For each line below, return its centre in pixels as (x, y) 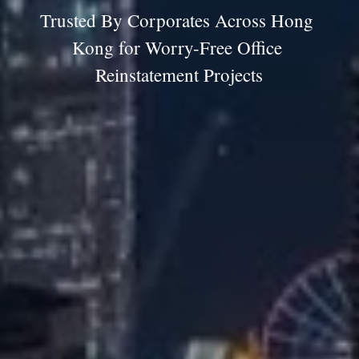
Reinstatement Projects (179, 74)
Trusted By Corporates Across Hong (177, 20)
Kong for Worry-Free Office (177, 47)
